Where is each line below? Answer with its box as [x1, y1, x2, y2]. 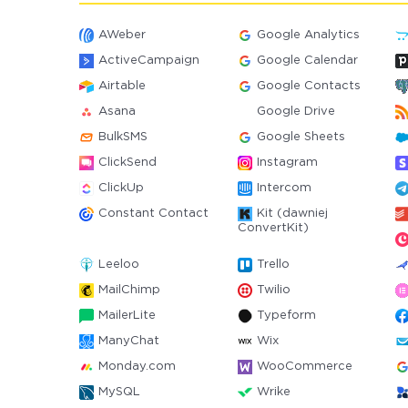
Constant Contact [98, 209, 209, 219]
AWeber [98, 30, 146, 40]
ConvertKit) [237, 223, 309, 233]
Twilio [256, 285, 291, 295]
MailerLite [98, 311, 156, 321]
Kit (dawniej [256, 209, 328, 219]
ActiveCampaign [98, 56, 199, 66]
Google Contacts [256, 81, 361, 91]
